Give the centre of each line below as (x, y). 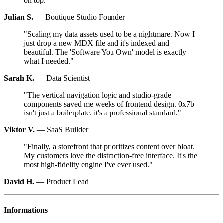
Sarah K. (19, 78)
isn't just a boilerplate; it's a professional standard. (101, 112)
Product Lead (67, 181)
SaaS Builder (67, 129)
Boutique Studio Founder (85, 17)
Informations (26, 210)
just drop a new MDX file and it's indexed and (97, 43)
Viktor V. (19, 129)
